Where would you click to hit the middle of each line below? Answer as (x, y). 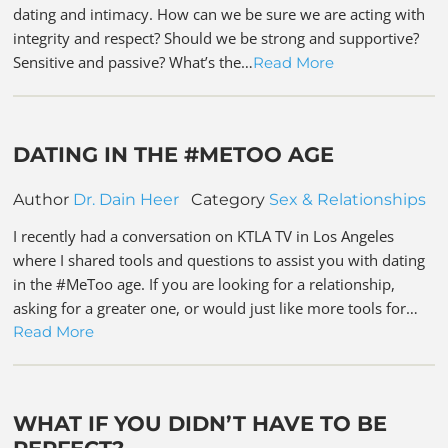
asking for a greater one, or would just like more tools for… (216, 308)
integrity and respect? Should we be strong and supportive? (216, 37)
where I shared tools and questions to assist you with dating (219, 260)
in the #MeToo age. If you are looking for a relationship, (204, 284)
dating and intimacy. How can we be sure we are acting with (219, 13)
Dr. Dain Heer (126, 200)
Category (224, 200)
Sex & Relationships (348, 200)
